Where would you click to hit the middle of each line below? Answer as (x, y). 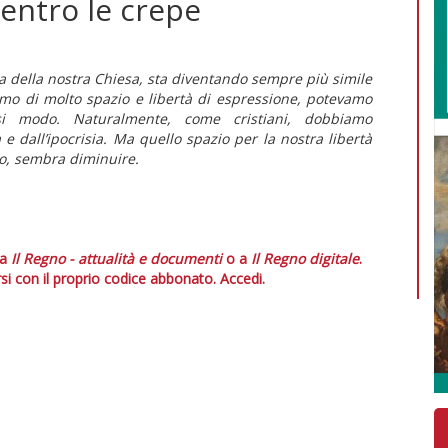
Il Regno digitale (305, 258)
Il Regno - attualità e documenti (116, 258)
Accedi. (242, 278)
